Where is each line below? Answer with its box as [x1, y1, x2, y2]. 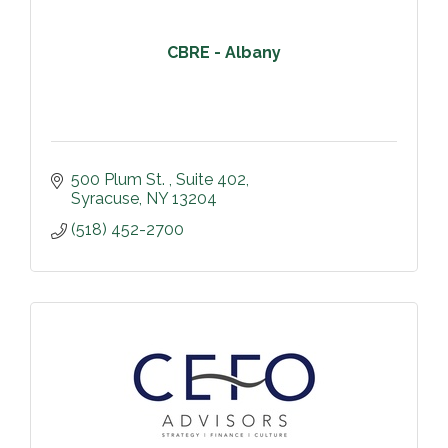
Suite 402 [176, 169, 246, 189]
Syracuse [71, 188, 139, 208]
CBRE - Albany [167, 43, 281, 63]
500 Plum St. [71, 169, 169, 189]
